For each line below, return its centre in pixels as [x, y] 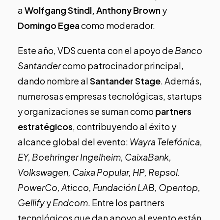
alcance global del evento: [74, 141]
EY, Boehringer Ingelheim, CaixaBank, [95, 157]
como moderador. [117, 25]
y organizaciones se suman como [86, 111]
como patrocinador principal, [122, 65]
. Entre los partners [126, 202]
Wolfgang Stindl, [60, 10]
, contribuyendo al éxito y [124, 126]
